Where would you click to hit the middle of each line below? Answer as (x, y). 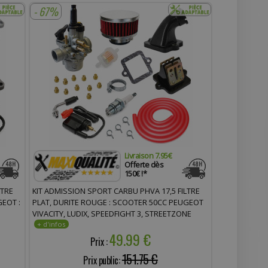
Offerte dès (144, 164)
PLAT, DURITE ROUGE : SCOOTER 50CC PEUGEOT (118, 202)
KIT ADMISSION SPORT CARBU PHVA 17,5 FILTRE (116, 191)
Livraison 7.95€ (148, 155)
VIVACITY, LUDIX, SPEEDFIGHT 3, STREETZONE (112, 213)
